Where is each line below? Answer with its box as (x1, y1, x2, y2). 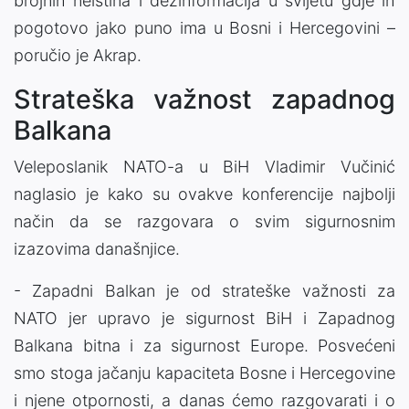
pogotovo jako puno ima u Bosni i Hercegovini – (14, 18, 395, 38)
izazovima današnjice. (14, 239, 180, 259)
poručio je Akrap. (14, 46, 142, 66)
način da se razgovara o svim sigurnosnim (14, 212, 395, 232)
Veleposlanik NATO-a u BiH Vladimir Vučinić (14, 157, 395, 177)
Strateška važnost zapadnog (14, 83, 395, 116)
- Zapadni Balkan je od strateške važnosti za (14, 281, 395, 301)
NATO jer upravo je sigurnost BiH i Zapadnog (14, 309, 395, 329)
